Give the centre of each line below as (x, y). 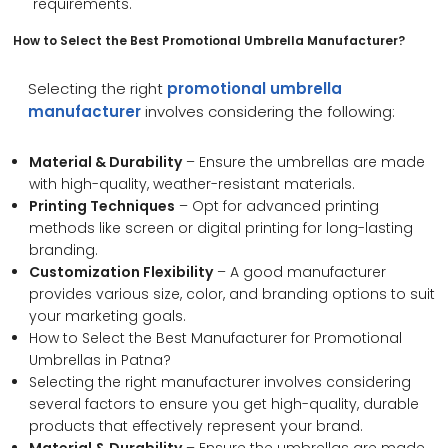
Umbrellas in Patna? (99, 359)
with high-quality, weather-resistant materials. (191, 183)
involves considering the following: (270, 111)
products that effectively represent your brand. (195, 425)
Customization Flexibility (120, 271)
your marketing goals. (107, 315)
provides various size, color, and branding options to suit (231, 293)
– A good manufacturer (299, 271)
